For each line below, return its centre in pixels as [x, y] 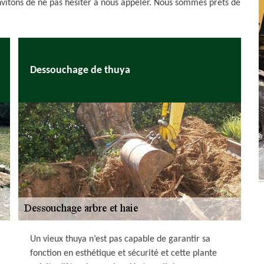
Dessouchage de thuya [80, 70]
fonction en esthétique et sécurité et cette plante [123, 253]
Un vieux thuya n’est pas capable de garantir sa [120, 239]
